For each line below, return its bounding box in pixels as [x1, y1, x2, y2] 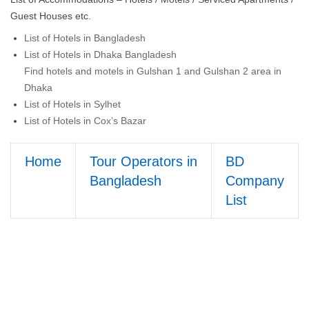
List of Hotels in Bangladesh [24, 32, 146, 43]
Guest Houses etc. [10, 10, 91, 21]
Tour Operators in [90, 153, 197, 169]
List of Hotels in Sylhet [24, 98, 121, 110]
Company [226, 172, 284, 188]
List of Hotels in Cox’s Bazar [24, 114, 146, 126]
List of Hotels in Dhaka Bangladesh [24, 48, 177, 60]
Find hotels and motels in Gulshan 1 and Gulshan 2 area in [24, 65, 281, 77]
